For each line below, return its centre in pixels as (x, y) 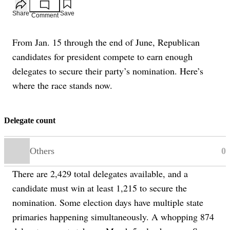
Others (42, 151)
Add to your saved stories (117, 7)
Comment (45, 16)
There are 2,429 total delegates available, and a (100, 173)
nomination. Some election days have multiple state (108, 202)
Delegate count (30, 120)
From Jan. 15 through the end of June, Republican (106, 42)
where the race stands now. (62, 85)
